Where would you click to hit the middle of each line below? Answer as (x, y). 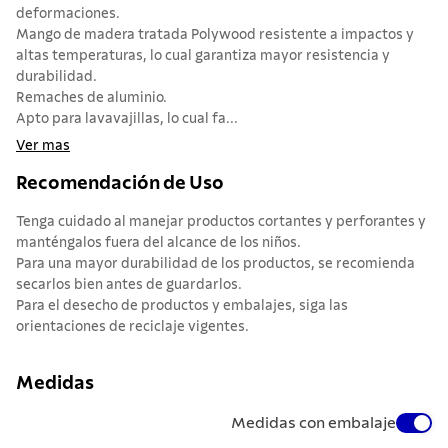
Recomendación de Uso (120, 183)
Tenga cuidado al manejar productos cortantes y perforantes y (221, 222)
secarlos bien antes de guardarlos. (129, 285)
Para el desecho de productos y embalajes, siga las (182, 306)
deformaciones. (68, 14)
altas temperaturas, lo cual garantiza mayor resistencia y (203, 56)
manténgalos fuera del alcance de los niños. (158, 243)
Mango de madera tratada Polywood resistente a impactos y (215, 35)
